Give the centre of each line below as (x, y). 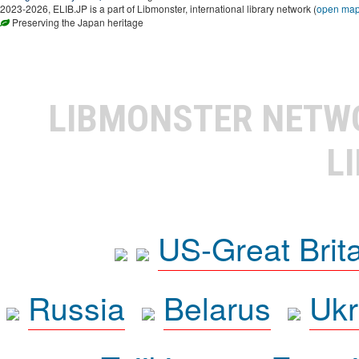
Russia (76, 307)
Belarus (217, 307)
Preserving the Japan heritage (77, 22)
